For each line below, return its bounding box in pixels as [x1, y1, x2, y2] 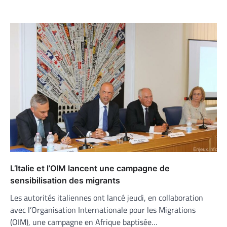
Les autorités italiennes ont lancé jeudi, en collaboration [10, 192, 203, 204]
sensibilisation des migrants [10, 175, 120, 186]
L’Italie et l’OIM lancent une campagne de [10, 163, 170, 174]
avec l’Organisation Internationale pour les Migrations [10, 204, 196, 216]
